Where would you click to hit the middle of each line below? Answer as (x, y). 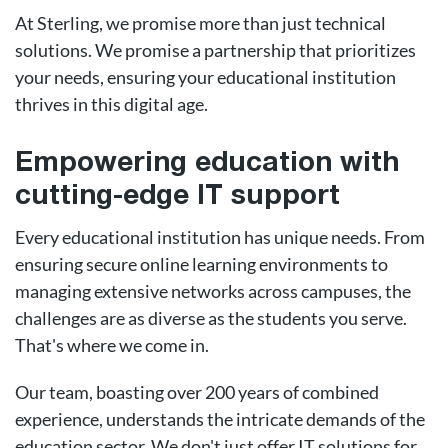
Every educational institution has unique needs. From (220, 237)
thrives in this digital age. (111, 104)
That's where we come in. (113, 345)
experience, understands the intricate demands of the (220, 419)
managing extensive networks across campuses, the (213, 291)
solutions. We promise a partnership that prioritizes (215, 50)
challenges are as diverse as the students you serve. (211, 318)
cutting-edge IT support (177, 197)
